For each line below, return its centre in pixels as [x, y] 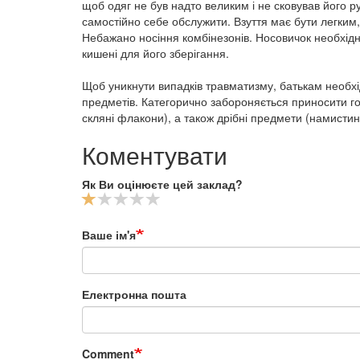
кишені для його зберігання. [155, 53]
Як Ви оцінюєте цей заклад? [162, 184]
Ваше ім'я [109, 235]
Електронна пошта [134, 294]
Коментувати [155, 155]
